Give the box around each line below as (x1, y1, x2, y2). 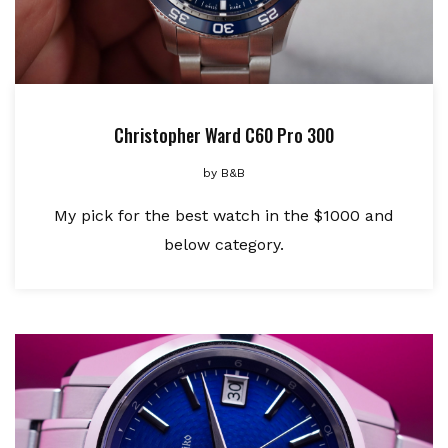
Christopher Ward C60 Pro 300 (114, 122, 334, 149)
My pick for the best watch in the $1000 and (54, 206, 394, 226)
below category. (164, 235, 284, 255)
